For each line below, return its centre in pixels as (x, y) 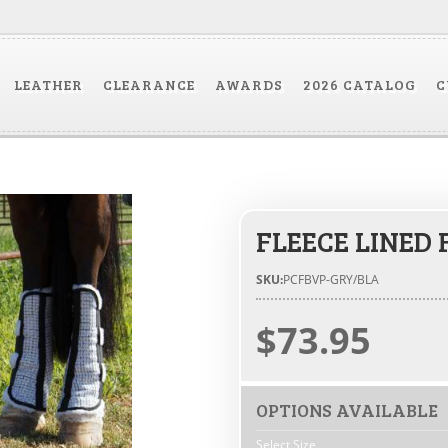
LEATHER (48, 84)
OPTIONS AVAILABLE (347, 410)
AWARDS (248, 84)
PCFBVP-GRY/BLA (331, 279)
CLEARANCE (148, 84)
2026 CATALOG (359, 84)
